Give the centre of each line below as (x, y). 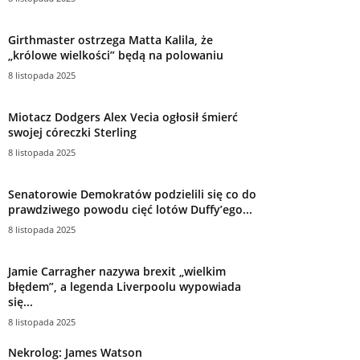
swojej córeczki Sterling (72, 132)
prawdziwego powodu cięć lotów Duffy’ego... (130, 209)
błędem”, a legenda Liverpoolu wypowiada (125, 286)
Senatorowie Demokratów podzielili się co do (132, 194)
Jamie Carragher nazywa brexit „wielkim (117, 271)
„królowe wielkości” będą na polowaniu (116, 55)
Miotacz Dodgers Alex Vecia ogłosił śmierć (123, 117)
